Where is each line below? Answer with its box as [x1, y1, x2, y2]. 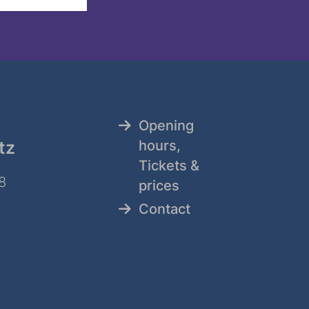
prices [139, 177, 179, 194]
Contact [139, 200, 190, 217]
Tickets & [139, 157, 199, 174]
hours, [139, 137, 181, 154]
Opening [139, 117, 194, 134]
